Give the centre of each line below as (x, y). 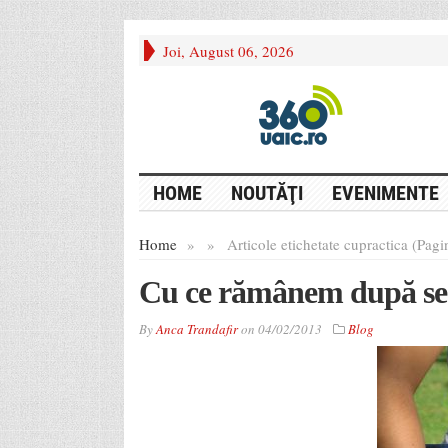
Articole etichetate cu (292, 243)
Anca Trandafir (196, 328)
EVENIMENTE (385, 192)
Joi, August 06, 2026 (228, 51)
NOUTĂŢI (266, 192)
